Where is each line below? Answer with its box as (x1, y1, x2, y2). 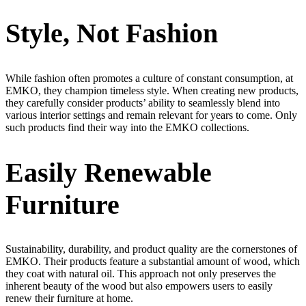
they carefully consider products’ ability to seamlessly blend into (5, 96, 280, 109)
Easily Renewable (5, 156, 212, 188)
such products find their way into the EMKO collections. (5, 121, 252, 133)
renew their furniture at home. (5, 292, 136, 304)
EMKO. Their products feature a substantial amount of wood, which (5, 255, 300, 267)
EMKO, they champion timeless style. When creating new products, (5, 84, 298, 96)
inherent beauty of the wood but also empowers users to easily (5, 279, 273, 292)
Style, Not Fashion (5, 18, 218, 49)
